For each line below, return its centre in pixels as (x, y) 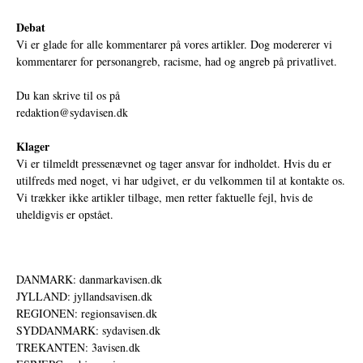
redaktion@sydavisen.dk (72, 112)
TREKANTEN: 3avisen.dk (78, 347)
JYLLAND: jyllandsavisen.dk (84, 296)
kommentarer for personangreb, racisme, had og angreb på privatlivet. (177, 61)
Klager (33, 146)
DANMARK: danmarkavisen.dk (89, 279)
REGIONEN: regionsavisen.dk (87, 313)
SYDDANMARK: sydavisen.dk (88, 330)
